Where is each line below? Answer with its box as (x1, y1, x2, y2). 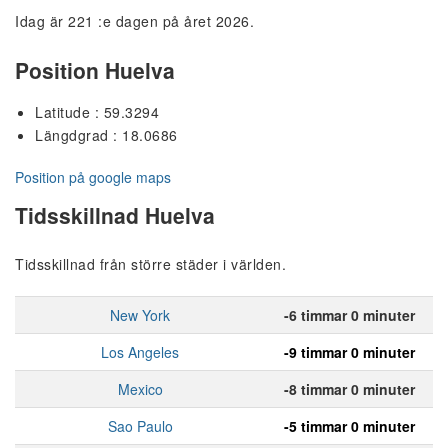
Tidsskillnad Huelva (15, 199, 215, 230)
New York (110, 305, 170, 326)
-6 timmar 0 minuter (283, 305, 415, 326)
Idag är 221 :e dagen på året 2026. (15, 10, 254, 31)
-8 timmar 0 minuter (283, 379, 415, 400)
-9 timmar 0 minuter (283, 342, 415, 363)
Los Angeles (101, 342, 179, 363)
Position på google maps (15, 167, 171, 188)
